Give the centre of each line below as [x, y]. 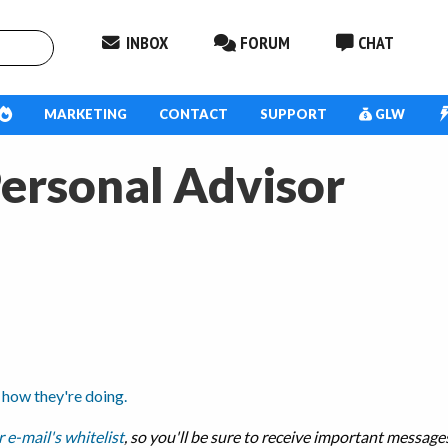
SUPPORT [293, 114]
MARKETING [85, 114]
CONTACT [193, 114]
